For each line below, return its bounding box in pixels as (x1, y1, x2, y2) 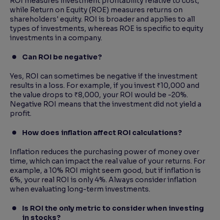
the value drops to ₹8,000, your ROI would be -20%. (10, 90, 188, 100)
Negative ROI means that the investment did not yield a (10, 100, 201, 109)
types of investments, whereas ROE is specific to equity (10, 24, 203, 33)
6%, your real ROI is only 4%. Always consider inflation (10, 175, 196, 185)
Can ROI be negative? (22, 53, 105, 62)
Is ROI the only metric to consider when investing (22, 204, 204, 213)
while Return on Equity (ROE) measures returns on (10, 5, 183, 15)
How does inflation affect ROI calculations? (22, 128, 185, 137)
